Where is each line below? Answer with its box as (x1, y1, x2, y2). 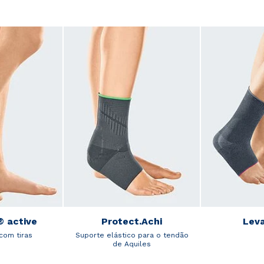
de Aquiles (113, 240, 151, 249)
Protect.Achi (101, 216, 162, 227)
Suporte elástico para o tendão (75, 231, 189, 240)
